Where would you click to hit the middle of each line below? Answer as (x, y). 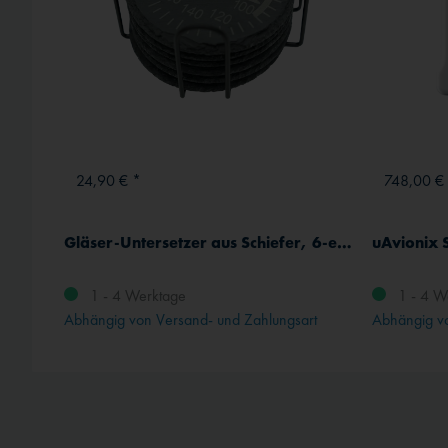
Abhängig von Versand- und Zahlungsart (190, 320)
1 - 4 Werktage (136, 296)
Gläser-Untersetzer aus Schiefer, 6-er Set (344, 243)
